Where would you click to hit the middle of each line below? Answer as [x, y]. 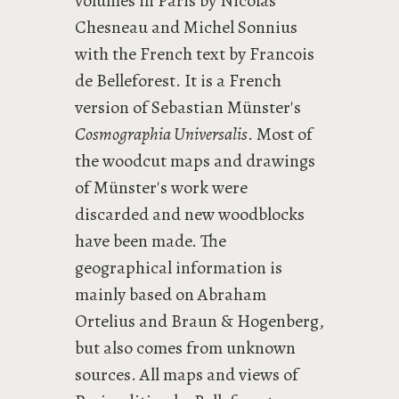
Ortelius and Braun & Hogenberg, [199, 321]
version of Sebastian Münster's [188, 107]
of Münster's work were [161, 187]
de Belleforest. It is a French [178, 81]
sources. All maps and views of [187, 375]
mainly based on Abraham [171, 294]
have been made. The [151, 241]
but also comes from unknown [185, 348]
